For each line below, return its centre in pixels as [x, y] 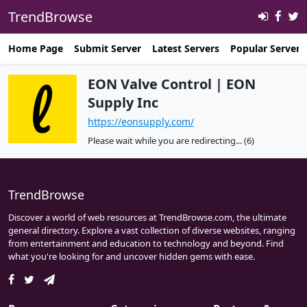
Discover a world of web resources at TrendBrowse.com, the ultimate [147, 217]
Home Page [36, 48]
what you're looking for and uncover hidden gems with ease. [132, 256]
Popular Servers [268, 48]
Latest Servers [186, 48]
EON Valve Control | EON [172, 84]
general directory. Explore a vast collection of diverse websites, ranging [152, 230]
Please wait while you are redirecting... [166, 140]
